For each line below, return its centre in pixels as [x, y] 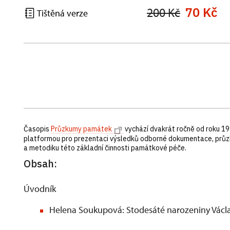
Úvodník [40, 189]
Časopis [37, 129]
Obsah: [40, 164]
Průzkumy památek [81, 129]
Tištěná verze [62, 13]
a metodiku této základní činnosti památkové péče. [106, 148]
